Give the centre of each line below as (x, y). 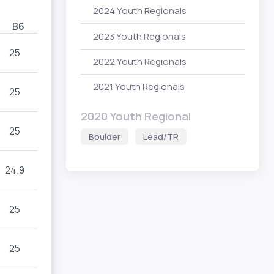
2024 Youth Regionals (140, 11)
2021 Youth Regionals (139, 86)
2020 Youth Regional (136, 117)
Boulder (105, 137)
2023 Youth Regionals (139, 36)
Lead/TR (161, 137)
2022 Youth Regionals (140, 61)
